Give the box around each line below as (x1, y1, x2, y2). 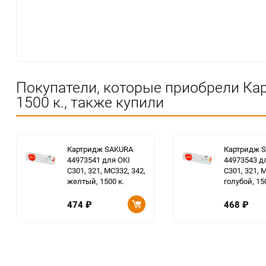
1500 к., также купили (16, 92, 164, 112)
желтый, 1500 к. (67, 176, 124, 186)
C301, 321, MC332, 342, (67, 165, 145, 176)
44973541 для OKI (67, 154, 130, 165)
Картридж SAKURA (67, 144, 133, 154)
